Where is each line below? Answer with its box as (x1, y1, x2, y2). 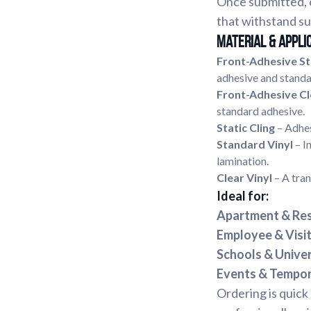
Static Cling (217, 121, 275, 134)
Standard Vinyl (217, 137, 293, 151)
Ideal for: (217, 188, 269, 203)
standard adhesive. (217, 104, 305, 117)
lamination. (217, 154, 269, 167)
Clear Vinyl (217, 171, 272, 184)
